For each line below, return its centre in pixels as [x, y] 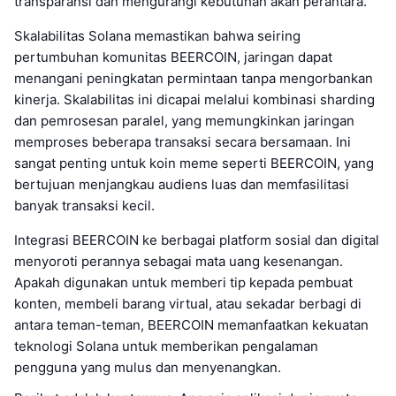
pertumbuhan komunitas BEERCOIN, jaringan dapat [173, 57]
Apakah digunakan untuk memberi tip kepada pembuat [183, 282]
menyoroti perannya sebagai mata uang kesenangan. [179, 261]
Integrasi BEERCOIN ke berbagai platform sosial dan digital [197, 240]
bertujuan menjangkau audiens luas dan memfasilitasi [182, 184]
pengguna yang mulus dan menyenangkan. [148, 367]
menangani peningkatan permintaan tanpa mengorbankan [194, 78]
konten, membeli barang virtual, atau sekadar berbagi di [188, 303]
